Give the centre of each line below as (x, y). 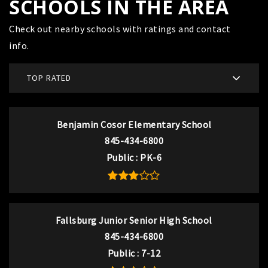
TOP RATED (49, 78)
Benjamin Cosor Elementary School (134, 125)
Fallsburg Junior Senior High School (134, 220)
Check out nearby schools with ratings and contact (120, 29)
